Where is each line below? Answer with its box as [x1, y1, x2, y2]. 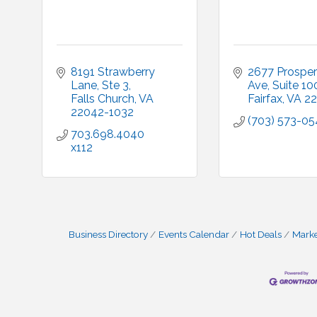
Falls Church [71, 92, 134, 105]
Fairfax [248, 92, 282, 105]
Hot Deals [240, 229, 282, 240]
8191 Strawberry [71, 65, 155, 79]
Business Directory [69, 229, 148, 240]
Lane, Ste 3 [71, 79, 129, 92]
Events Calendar [158, 229, 229, 240]
